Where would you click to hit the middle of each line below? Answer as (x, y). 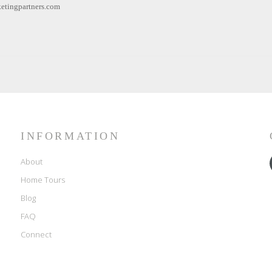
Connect (36, 234)
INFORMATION (70, 136)
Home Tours (42, 180)
